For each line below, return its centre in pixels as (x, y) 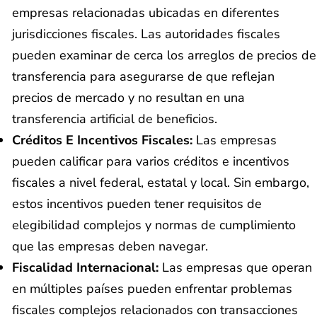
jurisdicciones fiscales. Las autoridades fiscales (146, 34)
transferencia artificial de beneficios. (115, 119)
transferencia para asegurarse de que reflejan (143, 77)
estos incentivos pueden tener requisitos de (137, 204)
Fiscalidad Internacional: (85, 268)
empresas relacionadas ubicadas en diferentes (146, 13)
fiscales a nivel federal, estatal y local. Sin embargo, (161, 183)
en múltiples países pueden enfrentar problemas (152, 289)
